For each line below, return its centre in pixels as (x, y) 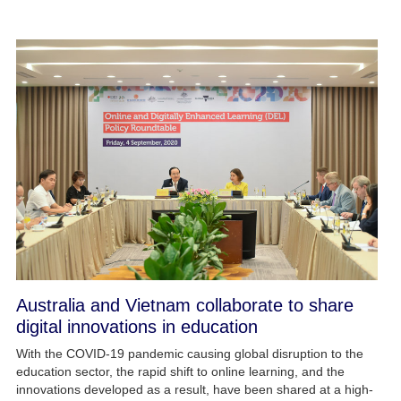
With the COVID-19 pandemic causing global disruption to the (189, 354)
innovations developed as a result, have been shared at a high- (194, 390)
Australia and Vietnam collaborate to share (184, 306)
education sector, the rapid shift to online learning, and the (180, 372)
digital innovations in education (137, 327)
